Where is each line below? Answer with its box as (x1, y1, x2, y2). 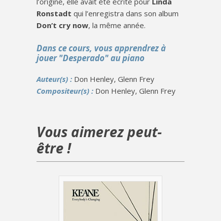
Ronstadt (37, 8, 72, 18)
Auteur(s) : (37, 74, 74, 84)
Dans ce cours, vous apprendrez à (37, 42, 166, 54)
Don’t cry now (37, 20, 88, 30)
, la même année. (88, 20, 146, 30)
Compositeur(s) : (37, 85, 95, 96)
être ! (37, 138, 71, 157)
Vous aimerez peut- (37, 122, 162, 141)
